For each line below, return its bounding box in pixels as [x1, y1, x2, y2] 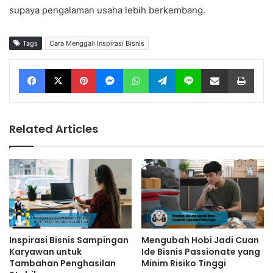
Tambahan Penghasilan [9, 257, 116, 269]
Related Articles [9, 121, 98, 137]
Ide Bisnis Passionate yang [141, 245, 260, 258]
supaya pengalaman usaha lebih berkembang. [9, 4, 205, 16]
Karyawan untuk [9, 245, 82, 258]
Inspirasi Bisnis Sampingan [9, 233, 129, 246]
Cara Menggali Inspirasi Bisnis [49, 39, 144, 48]
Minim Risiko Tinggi [141, 257, 226, 269]
